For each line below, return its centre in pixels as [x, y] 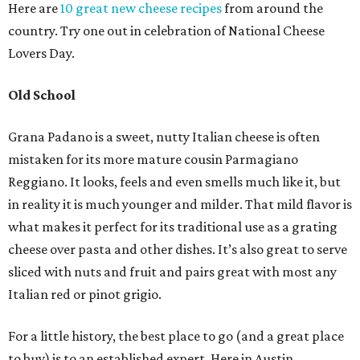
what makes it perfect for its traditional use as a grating [173, 227]
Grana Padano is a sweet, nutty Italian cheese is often [164, 137]
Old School [42, 95]
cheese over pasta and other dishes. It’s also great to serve [178, 249]
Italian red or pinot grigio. [85, 294]
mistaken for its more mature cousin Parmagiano [153, 159]
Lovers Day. [41, 53]
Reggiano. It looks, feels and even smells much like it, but [174, 182]
